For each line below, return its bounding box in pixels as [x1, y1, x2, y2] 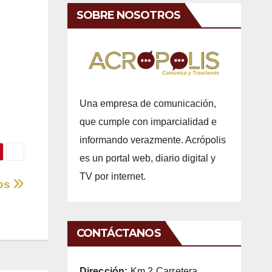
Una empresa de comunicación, [79, 98, 216, 109]
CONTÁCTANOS [76, 226, 161, 240]
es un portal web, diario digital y [79, 153, 216, 164]
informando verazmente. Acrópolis [79, 135, 226, 146]
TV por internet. [79, 171, 146, 182]
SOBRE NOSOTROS [76, 8, 180, 22]
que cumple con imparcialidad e [79, 117, 217, 127]
